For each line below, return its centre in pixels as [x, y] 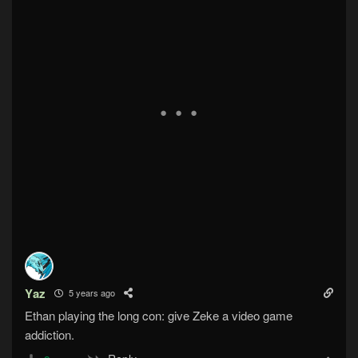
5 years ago [91, 293]
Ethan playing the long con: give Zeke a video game [159, 315]
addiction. [50, 334]
